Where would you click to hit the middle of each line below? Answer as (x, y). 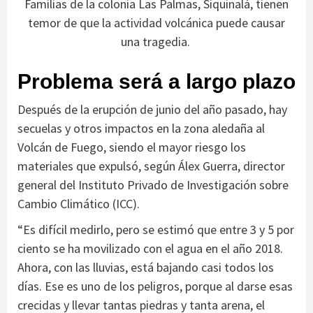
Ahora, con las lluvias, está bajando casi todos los (146, 268)
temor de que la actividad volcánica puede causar (156, 23)
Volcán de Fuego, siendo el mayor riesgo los (132, 147)
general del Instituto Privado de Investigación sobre (153, 185)
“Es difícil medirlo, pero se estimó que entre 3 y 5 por (156, 230)
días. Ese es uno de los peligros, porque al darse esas (155, 286)
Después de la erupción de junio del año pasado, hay (152, 110)
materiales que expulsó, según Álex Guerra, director (151, 166)
